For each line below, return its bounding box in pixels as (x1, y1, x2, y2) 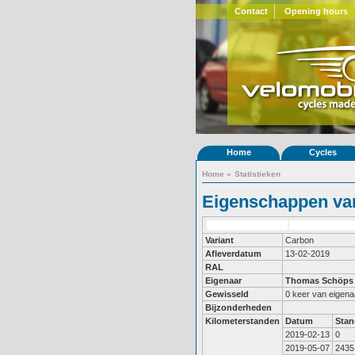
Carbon (285, 235, 314, 245)
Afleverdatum (205, 249, 261, 258)
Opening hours (284, 6, 348, 16)
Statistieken (235, 170, 281, 178)
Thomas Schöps (285, 276, 353, 285)
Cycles (308, 147, 337, 157)
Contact (234, 6, 268, 16)
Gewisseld (205, 289, 249, 299)
